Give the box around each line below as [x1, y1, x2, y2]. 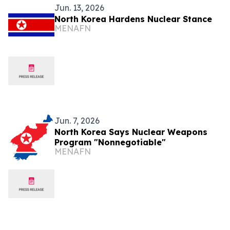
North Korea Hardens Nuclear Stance [54, 14, 212, 24]
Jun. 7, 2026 [54, 116, 100, 126]
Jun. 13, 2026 [54, 3, 104, 13]
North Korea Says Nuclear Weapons [54, 127, 207, 137]
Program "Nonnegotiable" [54, 137, 166, 147]
